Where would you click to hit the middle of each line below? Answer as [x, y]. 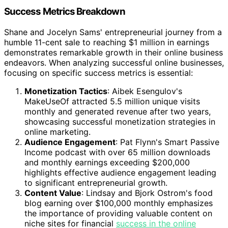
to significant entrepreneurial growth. [96, 183]
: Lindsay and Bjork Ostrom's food [147, 193]
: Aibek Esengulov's [145, 91]
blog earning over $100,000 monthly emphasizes [119, 203]
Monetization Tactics [66, 91]
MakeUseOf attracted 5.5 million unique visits [112, 102]
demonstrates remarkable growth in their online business [113, 53]
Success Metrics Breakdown [65, 12]
